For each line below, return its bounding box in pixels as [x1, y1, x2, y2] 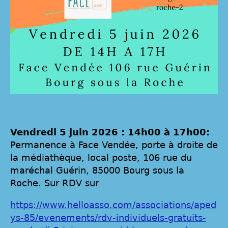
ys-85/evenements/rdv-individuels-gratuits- [10, 212, 206, 223]
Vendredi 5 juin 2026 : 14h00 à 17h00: [10, 127, 210, 137]
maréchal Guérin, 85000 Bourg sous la [10, 165, 184, 176]
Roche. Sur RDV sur [10, 178, 99, 188]
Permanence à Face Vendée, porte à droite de [10, 139, 218, 150]
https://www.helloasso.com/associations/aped [10, 199, 216, 210]
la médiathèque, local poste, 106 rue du [10, 152, 192, 163]
